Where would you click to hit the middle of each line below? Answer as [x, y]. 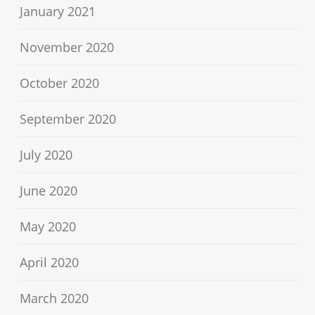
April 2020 [50, 263]
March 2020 [54, 298]
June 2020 [49, 191]
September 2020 [68, 119]
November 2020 [67, 47]
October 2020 [60, 83]
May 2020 [48, 227]
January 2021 [58, 12]
